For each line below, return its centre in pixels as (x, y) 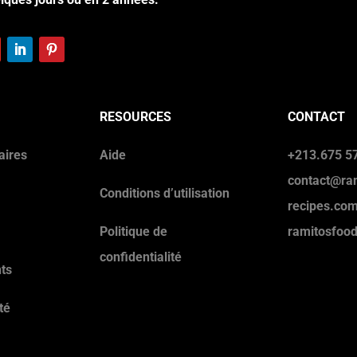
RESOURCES (135, 116)
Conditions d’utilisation (165, 193)
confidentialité (141, 257)
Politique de (133, 231)
